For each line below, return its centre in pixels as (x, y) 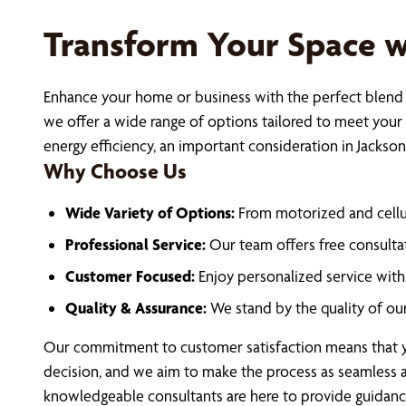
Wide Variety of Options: (150, 213)
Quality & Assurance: (136, 308)
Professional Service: (135, 244)
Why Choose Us (115, 171)
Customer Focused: (130, 276)
